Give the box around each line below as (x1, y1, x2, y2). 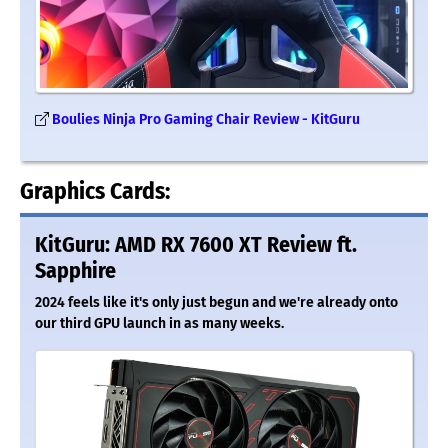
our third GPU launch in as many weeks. (35, 315, 284, 333)
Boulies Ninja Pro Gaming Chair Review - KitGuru (52, 111, 360, 129)
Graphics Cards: (20, 177, 170, 206)
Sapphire (35, 258, 116, 285)
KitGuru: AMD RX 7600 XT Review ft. (35, 232, 357, 259)
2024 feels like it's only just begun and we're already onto (35, 294, 398, 312)
